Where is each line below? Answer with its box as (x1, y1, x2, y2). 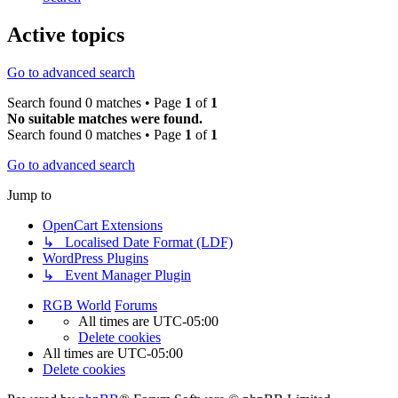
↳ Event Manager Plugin (43, 267, 191, 283)
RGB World (43, 298, 111, 314)
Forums (115, 298, 157, 314)
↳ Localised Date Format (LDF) (43, 235, 233, 251)
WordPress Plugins (43, 251, 148, 267)
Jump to (7, 187, 52, 203)
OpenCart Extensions (43, 218, 163, 234)
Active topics (7, 23, 124, 47)
